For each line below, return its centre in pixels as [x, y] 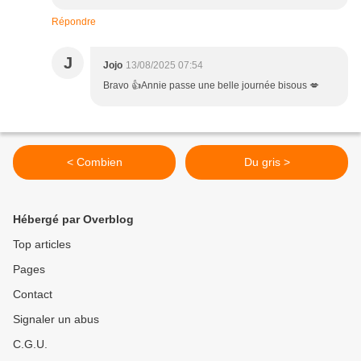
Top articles [42, 245]
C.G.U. [30, 344]
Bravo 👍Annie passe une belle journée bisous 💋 [211, 86]
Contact [33, 295]
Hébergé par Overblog [73, 220]
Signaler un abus [56, 320]
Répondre [74, 22]
